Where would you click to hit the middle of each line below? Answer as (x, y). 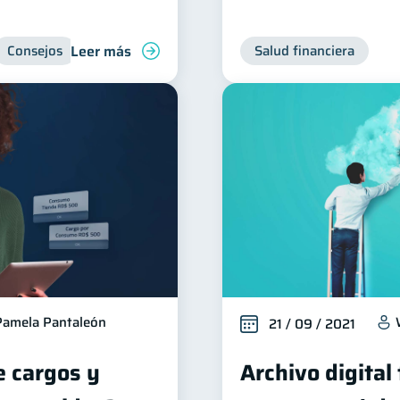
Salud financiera (304, 51)
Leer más (101, 51)
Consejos (35, 51)
